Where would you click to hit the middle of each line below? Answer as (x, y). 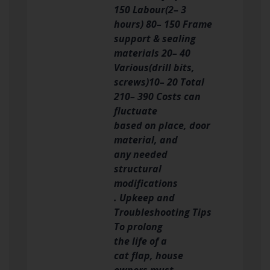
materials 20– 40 (152, 53)
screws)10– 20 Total (159, 82)
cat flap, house (149, 255)
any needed (141, 154)
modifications (146, 183)
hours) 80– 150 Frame (163, 24)
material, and (146, 140)
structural (138, 168)
